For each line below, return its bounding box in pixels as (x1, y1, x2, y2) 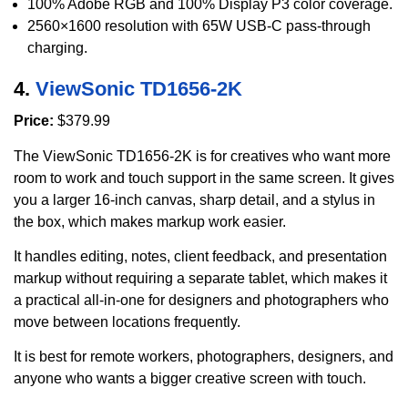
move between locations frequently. (14, 313, 240, 330)
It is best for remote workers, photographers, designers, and (14, 349, 393, 365)
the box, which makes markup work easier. (14, 213, 286, 229)
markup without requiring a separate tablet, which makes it (14, 270, 387, 286)
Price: (14, 113, 54, 129)
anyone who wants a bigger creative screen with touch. (14, 371, 366, 387)
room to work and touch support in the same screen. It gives (14, 169, 394, 186)
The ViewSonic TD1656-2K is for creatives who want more (14, 148, 391, 164)
